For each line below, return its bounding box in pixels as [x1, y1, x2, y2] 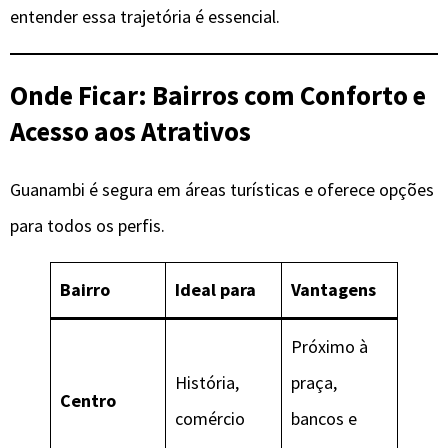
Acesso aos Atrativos [10, 114, 251, 149]
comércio [175, 406, 245, 430]
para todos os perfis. [10, 213, 165, 237]
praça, [291, 370, 337, 394]
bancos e [291, 406, 357, 430]
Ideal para [175, 277, 256, 301]
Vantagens [291, 277, 376, 301]
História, [175, 370, 239, 394]
